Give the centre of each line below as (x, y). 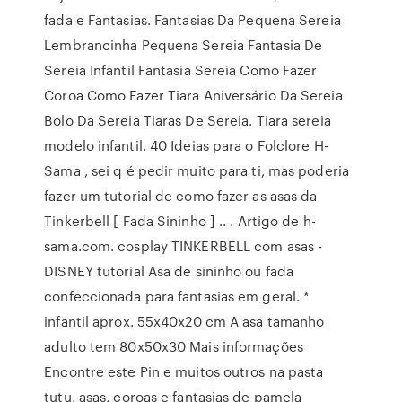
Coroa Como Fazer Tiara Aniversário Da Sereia (193, 95)
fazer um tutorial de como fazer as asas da (181, 196)
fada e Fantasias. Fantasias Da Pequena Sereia (192, 20)
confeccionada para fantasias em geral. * (177, 296)
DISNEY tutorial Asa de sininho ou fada (169, 271)
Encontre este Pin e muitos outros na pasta (184, 371)
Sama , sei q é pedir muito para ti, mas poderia (197, 170)
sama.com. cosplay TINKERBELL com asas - (184, 246)
